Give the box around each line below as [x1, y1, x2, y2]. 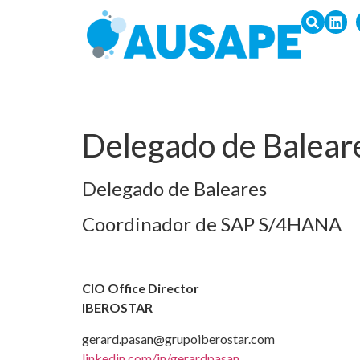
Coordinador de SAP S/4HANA [82, 211, 342, 235]
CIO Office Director [82, 280, 199, 297]
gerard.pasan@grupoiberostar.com [82, 330, 275, 346]
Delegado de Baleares [82, 176, 267, 200]
